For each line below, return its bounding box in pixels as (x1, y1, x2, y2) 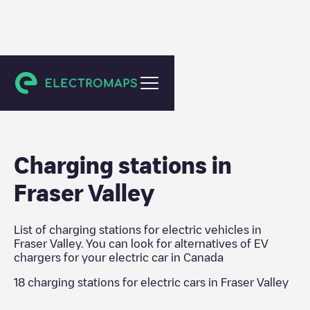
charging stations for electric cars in (25, 277, 221, 288)
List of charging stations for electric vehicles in (14, 224, 262, 235)
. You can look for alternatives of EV (81, 238, 268, 249)
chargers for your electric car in (14, 252, 183, 263)
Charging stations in (14, 154, 232, 176)
